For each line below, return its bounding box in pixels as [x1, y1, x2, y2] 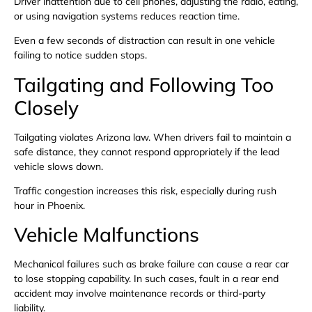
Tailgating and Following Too [14, 72, 274, 97]
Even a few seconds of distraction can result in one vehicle [14, 34, 275, 47]
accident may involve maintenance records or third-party [14, 287, 265, 300]
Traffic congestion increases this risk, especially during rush [14, 185, 276, 198]
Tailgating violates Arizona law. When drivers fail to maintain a [14, 130, 291, 143]
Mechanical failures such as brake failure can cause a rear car [14, 258, 289, 271]
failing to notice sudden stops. [14, 49, 147, 62]
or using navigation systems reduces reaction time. [14, 9, 240, 22]
